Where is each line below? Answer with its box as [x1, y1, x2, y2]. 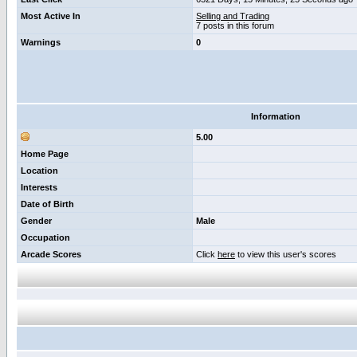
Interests [21, 182, 57, 192]
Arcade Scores [21, 249, 81, 259]
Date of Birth [21, 199, 74, 209]
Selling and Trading [196, 11, 269, 21]
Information [251, 112, 300, 121]
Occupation [21, 233, 70, 242]
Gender [21, 216, 52, 226]
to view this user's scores [235, 249, 336, 259]
